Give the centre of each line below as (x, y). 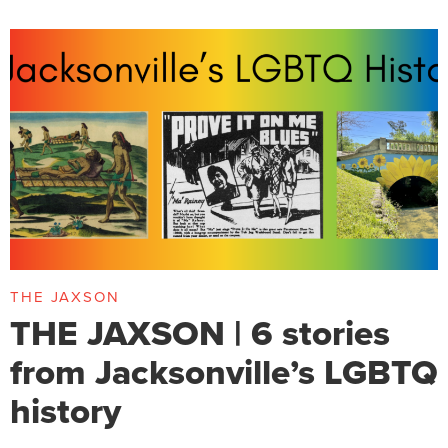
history (65, 411)
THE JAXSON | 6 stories (200, 333)
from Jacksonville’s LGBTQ (224, 372)
